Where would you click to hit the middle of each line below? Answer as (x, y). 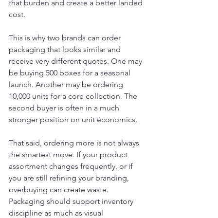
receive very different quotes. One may (76, 61)
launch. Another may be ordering (67, 84)
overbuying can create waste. (60, 190)
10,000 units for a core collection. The (74, 96)
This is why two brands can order (66, 38)
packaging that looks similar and (66, 49)
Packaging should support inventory (72, 201)
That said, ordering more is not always (75, 143)
